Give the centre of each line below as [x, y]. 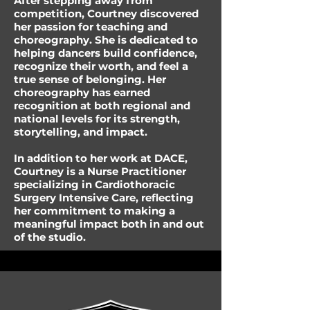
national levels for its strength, [97, 119]
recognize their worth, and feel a [101, 66]
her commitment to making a [94, 211]
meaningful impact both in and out [109, 224]
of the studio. [50, 237]
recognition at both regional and [102, 106]
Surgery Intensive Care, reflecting [104, 198]
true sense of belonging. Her [90, 79]
